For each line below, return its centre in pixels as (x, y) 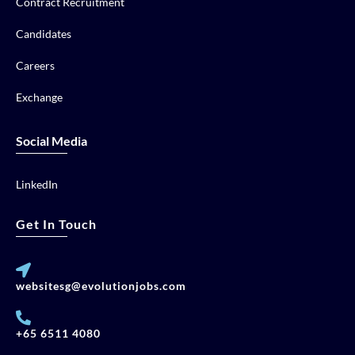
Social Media (52, 140)
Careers (35, 65)
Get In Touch (56, 223)
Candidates (44, 33)
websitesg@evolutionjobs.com (101, 285)
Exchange (39, 97)
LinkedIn (37, 184)
